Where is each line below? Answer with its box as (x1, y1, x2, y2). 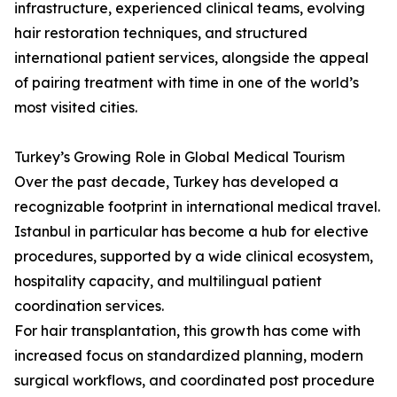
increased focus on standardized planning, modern (14, 346, 363, 365)
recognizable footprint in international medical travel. (14, 198, 380, 216)
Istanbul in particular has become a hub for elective (14, 222, 369, 241)
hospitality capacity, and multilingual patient (14, 272, 322, 291)
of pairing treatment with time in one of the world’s (14, 74, 359, 92)
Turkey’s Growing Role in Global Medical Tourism (14, 148, 345, 167)
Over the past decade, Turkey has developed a (14, 173, 339, 191)
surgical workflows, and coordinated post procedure (14, 371, 375, 390)
